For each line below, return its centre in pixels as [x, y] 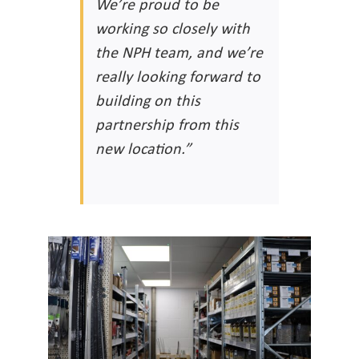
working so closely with [173, 28]
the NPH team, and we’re [179, 52]
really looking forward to [178, 76]
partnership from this [167, 124]
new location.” [143, 148]
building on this [148, 100]
